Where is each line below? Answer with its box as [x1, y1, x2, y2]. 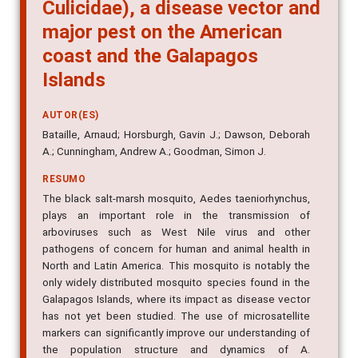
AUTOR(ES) [42, 109, 99, 121]
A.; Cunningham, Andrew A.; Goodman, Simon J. [42, 145, 266, 158]
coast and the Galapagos [42, 45, 258, 68]
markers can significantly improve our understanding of [42, 326, 310, 340]
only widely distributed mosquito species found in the [42, 276, 310, 289]
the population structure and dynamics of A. [42, 343, 310, 356]
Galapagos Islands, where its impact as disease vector [42, 292, 310, 306]
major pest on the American [42, 21, 282, 44]
